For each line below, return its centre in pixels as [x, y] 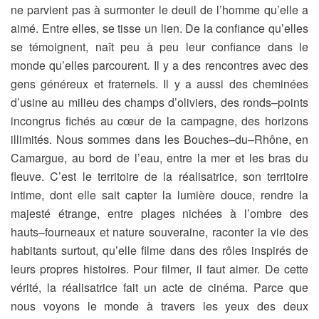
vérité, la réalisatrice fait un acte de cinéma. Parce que [159, 287]
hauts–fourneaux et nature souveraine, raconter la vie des [159, 232]
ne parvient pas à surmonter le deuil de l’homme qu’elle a [159, 10]
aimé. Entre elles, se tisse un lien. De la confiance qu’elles [159, 28]
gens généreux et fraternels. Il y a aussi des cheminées [159, 84]
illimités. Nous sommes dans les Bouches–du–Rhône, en [159, 139]
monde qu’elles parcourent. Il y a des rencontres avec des [159, 65]
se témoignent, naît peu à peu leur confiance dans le [159, 47]
